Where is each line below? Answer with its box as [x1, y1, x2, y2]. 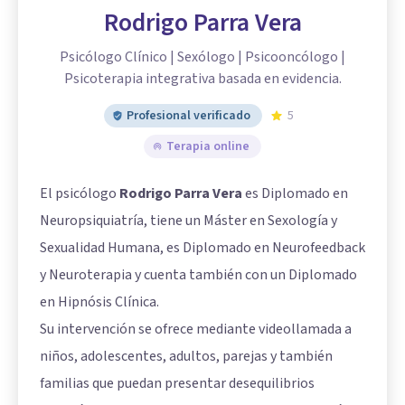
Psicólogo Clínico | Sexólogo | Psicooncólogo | [60, 47, 345, 67]
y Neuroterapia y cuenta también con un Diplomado [40, 265, 357, 285]
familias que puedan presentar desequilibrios [40, 373, 315, 393]
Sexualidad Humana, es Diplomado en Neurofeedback [40, 238, 365, 258]
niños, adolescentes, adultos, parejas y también [40, 346, 333, 366]
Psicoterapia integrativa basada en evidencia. [63, 69, 342, 89]
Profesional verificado [127, 107, 250, 125]
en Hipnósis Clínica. [40, 292, 159, 312]
